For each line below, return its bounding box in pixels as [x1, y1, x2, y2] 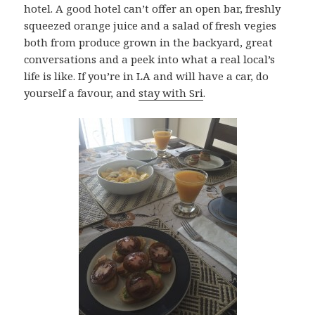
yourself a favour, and [24, 86, 139, 101]
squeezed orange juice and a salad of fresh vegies [24, 18, 277, 33]
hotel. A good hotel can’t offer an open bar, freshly [24, 1, 281, 16]
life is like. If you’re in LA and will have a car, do [24, 69, 269, 84]
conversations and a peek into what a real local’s [24, 52, 276, 67]
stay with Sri [139, 86, 204, 101]
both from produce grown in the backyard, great [24, 35, 274, 50]
